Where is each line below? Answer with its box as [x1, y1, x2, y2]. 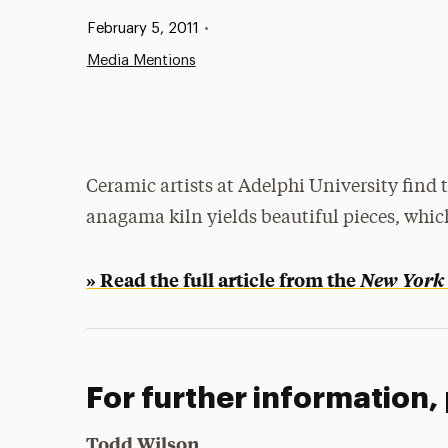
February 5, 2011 [86, 21, 199, 36]
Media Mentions [86, 53, 196, 68]
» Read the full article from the [86, 267, 361, 292]
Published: [66, 20, 137, 35]
